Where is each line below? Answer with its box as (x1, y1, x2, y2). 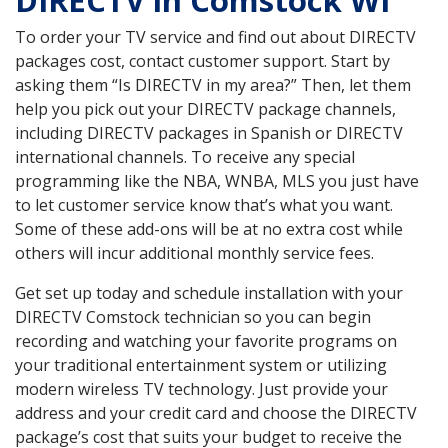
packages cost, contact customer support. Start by (15, 50, 390, 73)
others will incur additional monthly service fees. (15, 242, 374, 265)
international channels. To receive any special (15, 146, 355, 169)
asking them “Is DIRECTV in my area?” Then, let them (15, 74, 411, 97)
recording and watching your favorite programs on (15, 330, 397, 353)
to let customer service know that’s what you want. (15, 194, 393, 217)
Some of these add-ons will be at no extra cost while (15, 218, 403, 241)
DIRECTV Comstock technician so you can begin (15, 306, 371, 329)
